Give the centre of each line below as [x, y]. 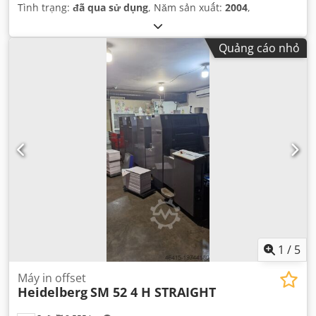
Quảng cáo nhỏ [259, 48]
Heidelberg [53, 292]
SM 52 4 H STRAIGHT [153, 292]
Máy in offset [52, 278]
